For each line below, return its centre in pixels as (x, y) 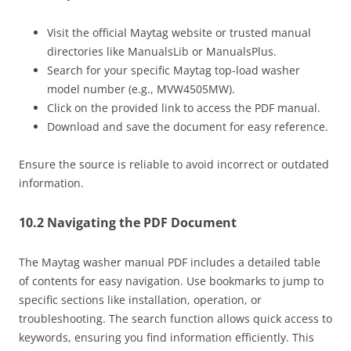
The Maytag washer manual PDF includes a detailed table (170, 262)
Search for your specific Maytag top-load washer (174, 70)
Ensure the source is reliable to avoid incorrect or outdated (174, 164)
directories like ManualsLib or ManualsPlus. (162, 51)
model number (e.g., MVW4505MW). (141, 89)
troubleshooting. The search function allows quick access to (175, 318)
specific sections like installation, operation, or (140, 299)
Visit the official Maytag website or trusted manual (179, 32)
